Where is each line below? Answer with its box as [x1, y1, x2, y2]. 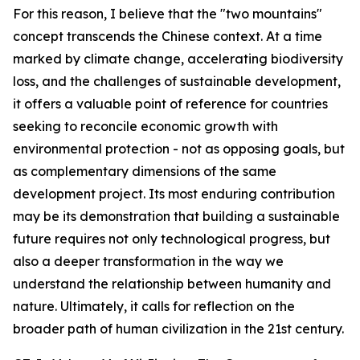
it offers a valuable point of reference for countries [13, 96, 328, 112]
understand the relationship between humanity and [13, 276, 331, 292]
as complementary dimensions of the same [13, 163, 276, 179]
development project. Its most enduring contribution [13, 186, 335, 202]
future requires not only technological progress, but [13, 231, 330, 247]
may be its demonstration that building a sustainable [13, 208, 340, 224]
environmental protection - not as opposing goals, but [13, 141, 345, 157]
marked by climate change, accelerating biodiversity [13, 51, 343, 67]
